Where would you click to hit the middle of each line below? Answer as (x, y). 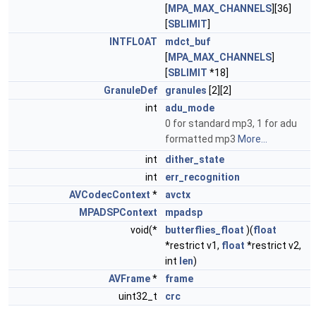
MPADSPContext (118, 212)
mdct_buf (188, 42)
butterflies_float (205, 230)
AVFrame (129, 279)
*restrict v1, (193, 245)
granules (186, 90)
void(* (145, 230)
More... (253, 139)
